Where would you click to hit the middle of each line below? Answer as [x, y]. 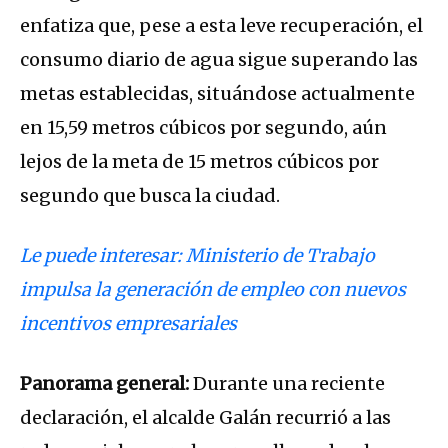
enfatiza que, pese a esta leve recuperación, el [221, 25]
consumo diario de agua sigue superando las [219, 59]
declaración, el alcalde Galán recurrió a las [205, 417]
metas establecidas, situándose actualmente [217, 93]
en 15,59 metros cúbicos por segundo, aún [203, 127]
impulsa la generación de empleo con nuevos [213, 289]
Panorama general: [104, 383]
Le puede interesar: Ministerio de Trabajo [197, 255]
